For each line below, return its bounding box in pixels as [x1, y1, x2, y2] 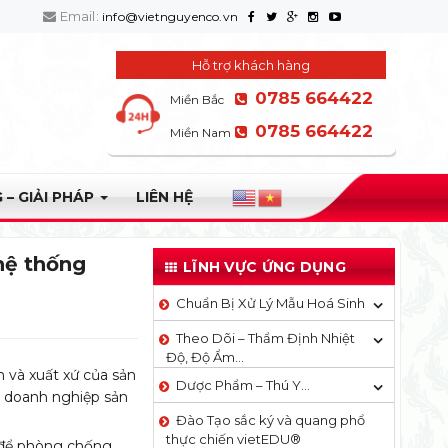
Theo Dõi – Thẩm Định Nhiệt [175, 330, 355, 346]
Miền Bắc [169, 92, 224, 107]
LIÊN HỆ [136, 188, 193, 206]
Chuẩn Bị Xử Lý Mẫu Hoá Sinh [175, 295, 365, 311]
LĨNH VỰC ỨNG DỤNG [182, 258, 347, 276]
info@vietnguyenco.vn [101, 9, 238, 24]
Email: [56, 8, 102, 24]
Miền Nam [169, 125, 231, 140]
